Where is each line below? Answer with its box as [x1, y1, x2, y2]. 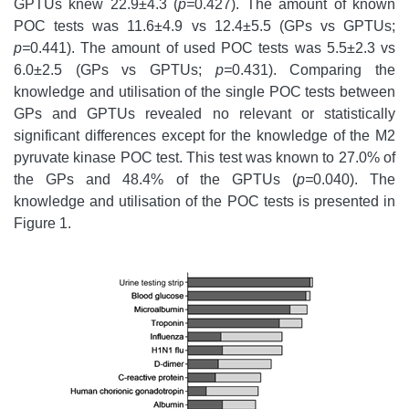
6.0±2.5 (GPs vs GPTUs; [14, 62, 215, 79]
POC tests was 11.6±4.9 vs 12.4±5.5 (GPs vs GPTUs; [14, 18, 395, 35]
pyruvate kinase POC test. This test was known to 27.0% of [14, 150, 395, 166]
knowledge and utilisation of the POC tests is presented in [14, 194, 395, 210]
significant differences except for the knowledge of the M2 [14, 128, 395, 144]
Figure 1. [14, 215, 71, 232]
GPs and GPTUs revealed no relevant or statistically [14, 106, 395, 122]
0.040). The [312, 172, 395, 188]
